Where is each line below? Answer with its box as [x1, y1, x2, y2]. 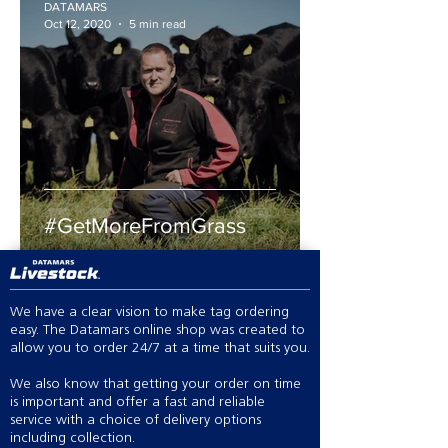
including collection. [10, 431, 135, 446]
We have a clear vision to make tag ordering [10, 305, 289, 320]
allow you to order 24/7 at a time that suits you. [10, 341, 310, 356]
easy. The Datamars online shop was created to [10, 323, 305, 338]
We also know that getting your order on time [10, 377, 301, 392]
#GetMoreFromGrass [44, 214, 246, 237]
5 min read [129, 16, 186, 31]
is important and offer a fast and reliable [10, 395, 265, 410]
